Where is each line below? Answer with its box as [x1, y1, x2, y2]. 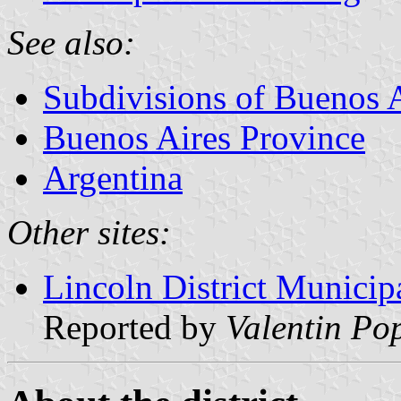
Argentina [43, 158, 183, 197]
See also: [7, 22, 135, 62]
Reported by [43, 307, 226, 346]
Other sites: [7, 212, 171, 252]
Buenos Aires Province [43, 117, 365, 157]
